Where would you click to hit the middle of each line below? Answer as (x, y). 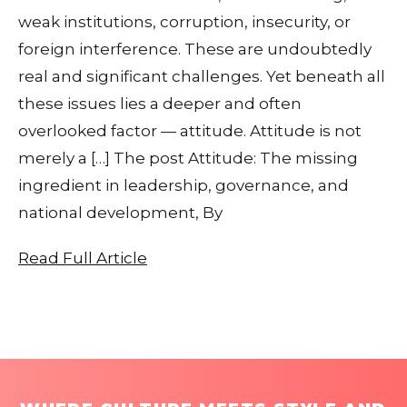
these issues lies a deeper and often (160, 103)
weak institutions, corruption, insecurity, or (184, 21)
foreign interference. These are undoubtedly (195, 49)
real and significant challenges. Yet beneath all (202, 76)
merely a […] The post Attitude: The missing (188, 158)
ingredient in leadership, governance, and (184, 185)
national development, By (120, 212)
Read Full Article (83, 258)
